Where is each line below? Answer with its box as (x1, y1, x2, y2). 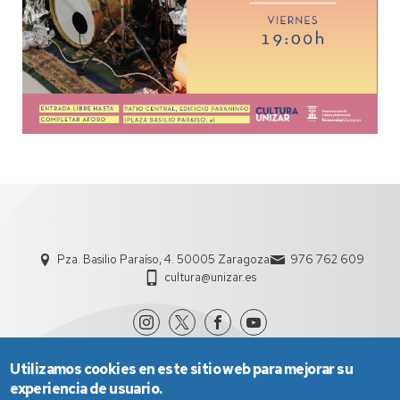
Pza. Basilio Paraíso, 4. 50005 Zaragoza (56, 251, 270, 267)
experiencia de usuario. (10, 379, 162, 398)
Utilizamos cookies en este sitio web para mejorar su (10, 360, 354, 379)
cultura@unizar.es (164, 269, 256, 285)
